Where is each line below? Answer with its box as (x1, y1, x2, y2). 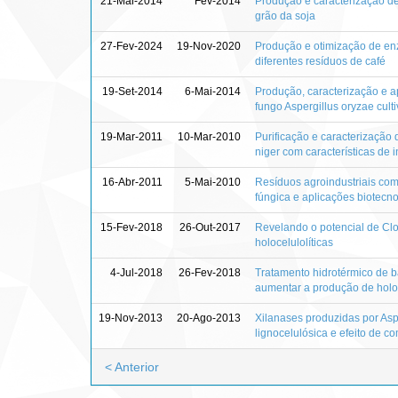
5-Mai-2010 (185, 175, 241, 188)
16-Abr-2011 (102, 175, 163, 188)
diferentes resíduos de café (255, 54, 386, 68)
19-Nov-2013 (99, 311, 163, 324)
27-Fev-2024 (100, 39, 163, 52)
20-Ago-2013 (177, 311, 241, 324)
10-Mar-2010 (178, 130, 241, 143)
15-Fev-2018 (100, 220, 163, 234)
